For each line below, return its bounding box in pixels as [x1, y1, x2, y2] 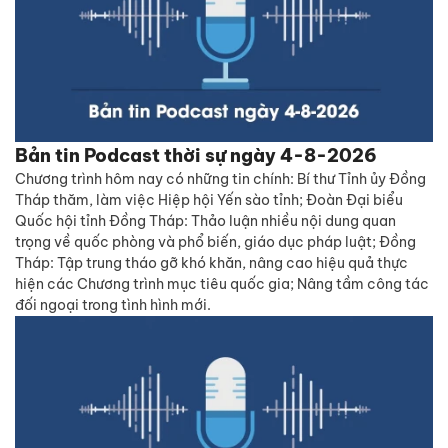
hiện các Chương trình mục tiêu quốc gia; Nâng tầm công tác [15, 275, 429, 293]
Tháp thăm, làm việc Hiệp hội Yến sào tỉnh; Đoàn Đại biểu [15, 191, 403, 209]
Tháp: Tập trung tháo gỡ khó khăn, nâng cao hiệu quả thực [15, 254, 408, 272]
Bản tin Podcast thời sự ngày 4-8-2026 [15, 144, 377, 167]
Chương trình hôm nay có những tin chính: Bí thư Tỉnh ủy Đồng [15, 170, 426, 188]
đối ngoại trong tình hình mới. [15, 296, 211, 314]
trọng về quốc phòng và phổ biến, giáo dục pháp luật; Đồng [15, 233, 416, 251]
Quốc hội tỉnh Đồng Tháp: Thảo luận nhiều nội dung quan [15, 212, 396, 230]
